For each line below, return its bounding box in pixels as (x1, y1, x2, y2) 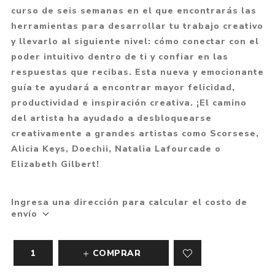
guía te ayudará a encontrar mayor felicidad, (10, 82, 235, 94)
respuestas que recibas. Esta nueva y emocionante (10, 66, 264, 79)
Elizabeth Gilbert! (10, 158, 99, 171)
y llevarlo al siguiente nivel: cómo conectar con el (10, 36, 259, 48)
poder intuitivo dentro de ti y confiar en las (10, 51, 228, 63)
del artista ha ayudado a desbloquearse (10, 112, 212, 125)
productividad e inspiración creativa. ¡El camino (10, 97, 247, 109)
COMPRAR (92, 247, 141, 260)
